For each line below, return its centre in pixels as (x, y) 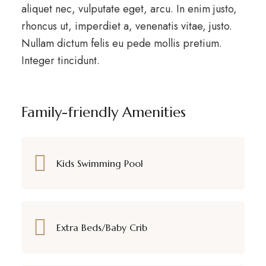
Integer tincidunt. (62, 61)
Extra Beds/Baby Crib (102, 227)
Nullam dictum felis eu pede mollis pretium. (121, 43)
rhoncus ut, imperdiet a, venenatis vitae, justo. (126, 26)
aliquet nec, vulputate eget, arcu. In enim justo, (129, 9)
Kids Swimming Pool (99, 163)
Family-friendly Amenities (103, 112)
